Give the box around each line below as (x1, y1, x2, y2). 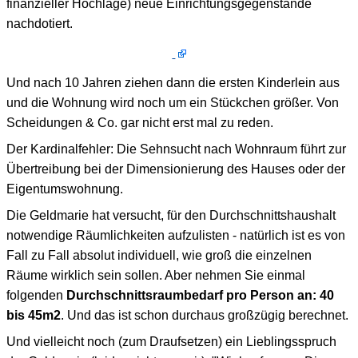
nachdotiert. (6, 16, 73, 30)
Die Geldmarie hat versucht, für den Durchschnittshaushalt (6, 208, 336, 222)
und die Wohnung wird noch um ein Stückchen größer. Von (6, 95, 339, 109)
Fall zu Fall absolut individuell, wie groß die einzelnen (6, 248, 312, 262)
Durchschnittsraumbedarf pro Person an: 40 (66, 288, 334, 302)
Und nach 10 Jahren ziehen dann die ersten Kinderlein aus (6, 75, 340, 89)
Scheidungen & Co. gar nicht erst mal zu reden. (6, 115, 273, 129)
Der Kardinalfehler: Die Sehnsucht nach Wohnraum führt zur (6, 141, 346, 156)
